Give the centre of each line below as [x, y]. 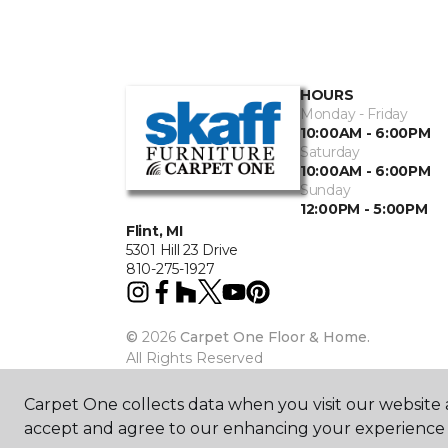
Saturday [330, 152]
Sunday [325, 190]
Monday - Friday [354, 114]
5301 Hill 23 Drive [182, 249]
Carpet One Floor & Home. [275, 336]
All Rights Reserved [194, 357]
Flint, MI [154, 230]
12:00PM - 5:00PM [364, 209]
